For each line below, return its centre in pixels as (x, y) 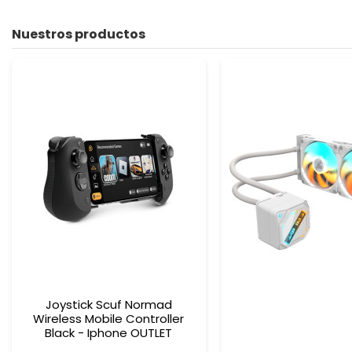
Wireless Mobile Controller (109, 319)
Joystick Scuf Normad (108, 305)
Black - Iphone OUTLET (109, 333)
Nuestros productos (79, 34)
